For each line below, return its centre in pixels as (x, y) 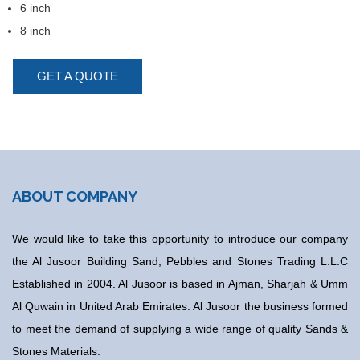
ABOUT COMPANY (75, 196)
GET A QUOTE (78, 76)
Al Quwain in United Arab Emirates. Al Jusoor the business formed (180, 306)
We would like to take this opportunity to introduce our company (180, 239)
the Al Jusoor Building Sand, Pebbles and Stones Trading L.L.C (180, 261)
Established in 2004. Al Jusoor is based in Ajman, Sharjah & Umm (180, 284)
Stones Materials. (56, 351)
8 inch (35, 31)
